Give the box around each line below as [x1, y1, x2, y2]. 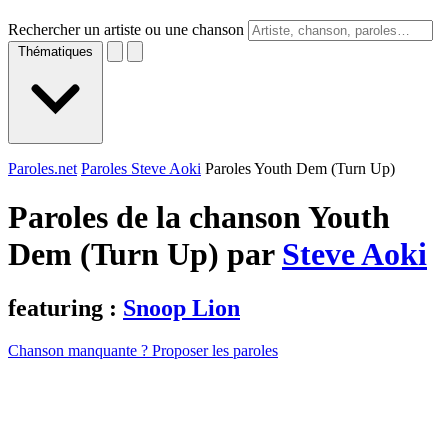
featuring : [8, 294, 123, 321]
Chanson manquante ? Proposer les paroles [8, 341, 278, 359]
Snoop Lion [123, 294, 240, 321]
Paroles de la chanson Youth [8, 199, 390, 236]
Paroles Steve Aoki [81, 160, 201, 177]
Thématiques [18, 44, 93, 59]
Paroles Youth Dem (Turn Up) [205, 160, 395, 177]
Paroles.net [8, 160, 77, 177]
